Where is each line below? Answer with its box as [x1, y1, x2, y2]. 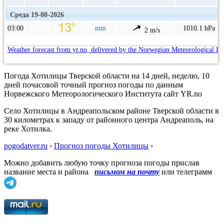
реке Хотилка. [4, 124, 52, 133]
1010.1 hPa [183, 24, 215, 32]
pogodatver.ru [4, 141, 47, 150]
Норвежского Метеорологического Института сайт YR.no [4, 89, 202, 98]
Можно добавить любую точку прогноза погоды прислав [4, 158, 199, 167]
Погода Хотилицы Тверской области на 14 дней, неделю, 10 [4, 71, 209, 80]
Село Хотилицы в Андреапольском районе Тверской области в [4, 106, 219, 115]
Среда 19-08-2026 [10, 10, 64, 18]
